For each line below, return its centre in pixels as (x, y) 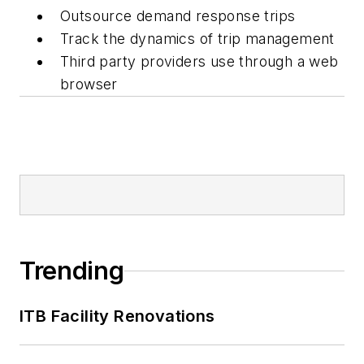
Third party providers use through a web (199, 62)
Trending (72, 271)
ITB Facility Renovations (117, 316)
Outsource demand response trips (178, 16)
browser (89, 84)
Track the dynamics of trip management (197, 39)
